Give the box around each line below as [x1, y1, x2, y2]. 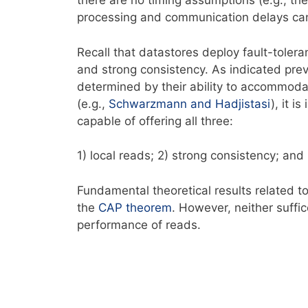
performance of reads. [77, 217, 201, 232]
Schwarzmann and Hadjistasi [109, 96, 271, 111]
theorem [126, 200, 172, 214]
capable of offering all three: [77, 113, 236, 128]
